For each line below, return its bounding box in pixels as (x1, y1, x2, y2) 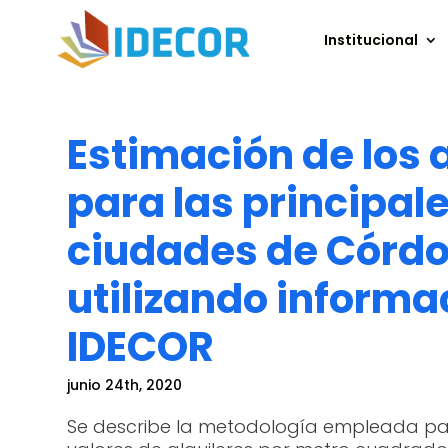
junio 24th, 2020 (67, 374, 183, 395)
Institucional (324, 30, 419, 51)
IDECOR (67, 318, 215, 375)
